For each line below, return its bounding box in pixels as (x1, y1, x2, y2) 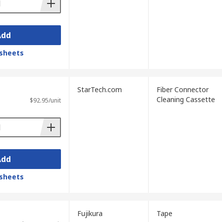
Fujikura (77, 209, 103, 218)
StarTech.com (77, 85, 122, 94)
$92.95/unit (29, 96, 61, 105)
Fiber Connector (156, 85, 209, 94)
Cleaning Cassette (156, 95, 215, 104)
